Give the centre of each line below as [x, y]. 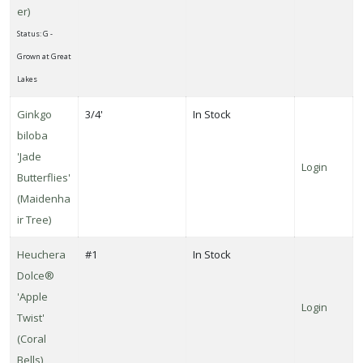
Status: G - [35, 33]
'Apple [32, 296]
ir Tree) [34, 219]
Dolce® [36, 275]
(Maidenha [44, 198]
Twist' [31, 317]
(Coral [32, 338]
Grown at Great [44, 56]
